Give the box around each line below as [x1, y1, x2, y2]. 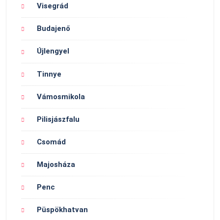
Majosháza [37, 160, 75, 169]
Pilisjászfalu [37, 114, 80, 124]
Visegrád [37, 1, 68, 11]
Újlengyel [37, 47, 69, 56]
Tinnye [37, 69, 61, 79]
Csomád [37, 137, 66, 146]
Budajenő [37, 24, 70, 33]
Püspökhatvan [37, 205, 88, 214]
